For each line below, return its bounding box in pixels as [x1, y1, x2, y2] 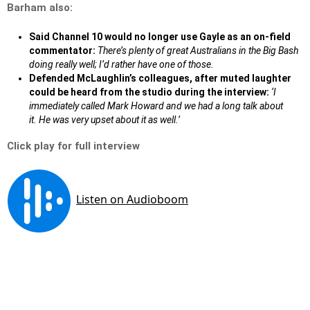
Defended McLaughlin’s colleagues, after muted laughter [29, 73, 291, 84]
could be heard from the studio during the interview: [29, 86, 269, 98]
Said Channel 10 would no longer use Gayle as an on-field [29, 31, 291, 43]
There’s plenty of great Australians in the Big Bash [98, 45, 298, 57]
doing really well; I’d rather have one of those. [29, 59, 214, 71]
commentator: [29, 45, 95, 57]
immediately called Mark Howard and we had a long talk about [29, 100, 283, 112]
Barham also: [7, 1, 73, 15]
